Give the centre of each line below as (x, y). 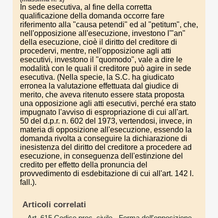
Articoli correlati (54, 204)
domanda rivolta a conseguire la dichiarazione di (104, 138)
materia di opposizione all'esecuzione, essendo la (106, 130)
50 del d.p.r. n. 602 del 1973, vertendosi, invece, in (106, 121)
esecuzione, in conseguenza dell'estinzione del (101, 156)
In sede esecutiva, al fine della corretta (86, 7)
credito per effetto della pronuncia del (84, 165)
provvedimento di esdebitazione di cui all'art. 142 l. (107, 173)
